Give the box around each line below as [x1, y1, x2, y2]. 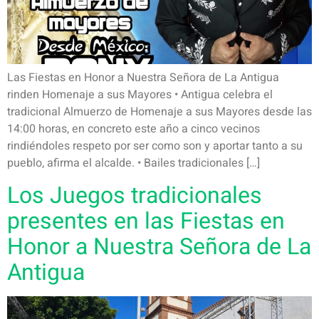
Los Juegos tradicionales [7, 178, 262, 212]
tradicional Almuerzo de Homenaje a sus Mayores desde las [7, 103, 312, 121]
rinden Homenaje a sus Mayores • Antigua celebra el [7, 86, 273, 104]
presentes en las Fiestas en [7, 204, 285, 238]
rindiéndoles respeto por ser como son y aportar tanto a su [7, 137, 303, 155]
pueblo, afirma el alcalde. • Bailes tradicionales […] [7, 155, 260, 172]
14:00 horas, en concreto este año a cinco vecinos [7, 120, 260, 138]
